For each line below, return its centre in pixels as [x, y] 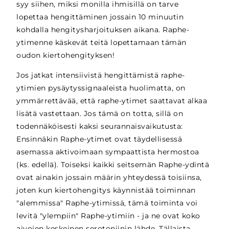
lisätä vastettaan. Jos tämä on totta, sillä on [100, 114]
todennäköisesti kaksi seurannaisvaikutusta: [100, 127]
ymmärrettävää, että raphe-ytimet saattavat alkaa [112, 101]
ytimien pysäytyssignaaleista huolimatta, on [101, 88]
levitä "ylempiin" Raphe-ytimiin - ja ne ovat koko [108, 216]
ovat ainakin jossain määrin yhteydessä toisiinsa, [109, 178]
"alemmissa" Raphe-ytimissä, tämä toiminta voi [107, 203]
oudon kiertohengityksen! [66, 55]
